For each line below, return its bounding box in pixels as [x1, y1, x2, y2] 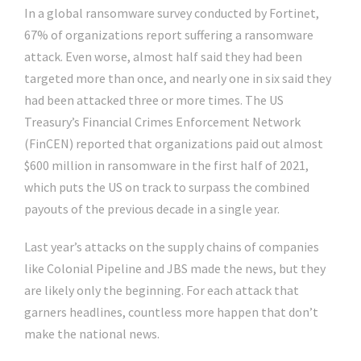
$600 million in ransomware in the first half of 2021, [24, 157, 309, 173]
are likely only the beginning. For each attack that [24, 282, 299, 298]
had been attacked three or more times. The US [24, 92, 284, 108]
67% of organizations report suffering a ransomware [24, 27, 313, 43]
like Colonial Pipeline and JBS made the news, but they [24, 260, 326, 276]
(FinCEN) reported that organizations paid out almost [24, 135, 323, 151]
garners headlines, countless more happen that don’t [24, 304, 318, 320]
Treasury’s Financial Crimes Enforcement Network [24, 114, 301, 130]
